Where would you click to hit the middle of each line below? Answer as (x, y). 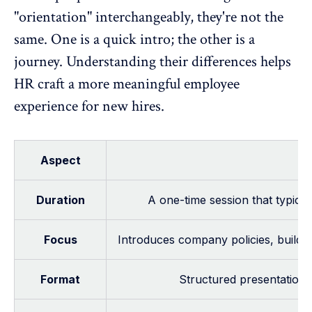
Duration (60, 200)
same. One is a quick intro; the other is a (134, 39)
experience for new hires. (89, 106)
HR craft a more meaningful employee (127, 84)
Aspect (60, 160)
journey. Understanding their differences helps (153, 61)
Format (60, 279)
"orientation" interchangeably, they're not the (149, 17)
